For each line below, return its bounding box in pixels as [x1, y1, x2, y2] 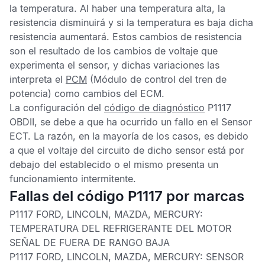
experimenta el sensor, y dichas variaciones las [9, 59, 219, 71]
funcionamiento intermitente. [9, 173, 136, 185]
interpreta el [9, 73, 66, 85]
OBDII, [9, 116, 37, 128]
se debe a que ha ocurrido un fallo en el [37, 116, 221, 128]
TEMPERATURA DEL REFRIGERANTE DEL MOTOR [9, 222, 231, 234]
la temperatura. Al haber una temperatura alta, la [9, 2, 225, 14]
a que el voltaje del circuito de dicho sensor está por [9, 144, 244, 156]
